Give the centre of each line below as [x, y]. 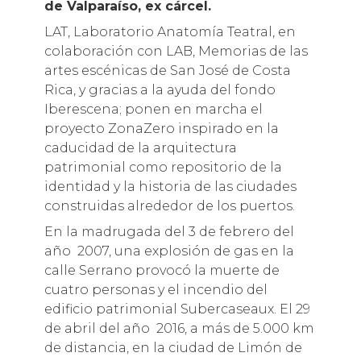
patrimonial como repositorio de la [163, 167]
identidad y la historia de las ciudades [170, 187]
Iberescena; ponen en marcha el [153, 109]
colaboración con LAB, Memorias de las [176, 51]
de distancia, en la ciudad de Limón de [173, 348]
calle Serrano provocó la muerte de [162, 270]
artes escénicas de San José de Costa [167, 71]
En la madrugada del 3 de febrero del [169, 232]
